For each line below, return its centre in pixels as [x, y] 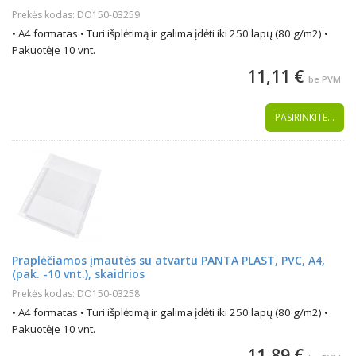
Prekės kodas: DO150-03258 [76, 294]
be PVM [325, 79]
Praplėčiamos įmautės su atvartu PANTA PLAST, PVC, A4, [168, 260]
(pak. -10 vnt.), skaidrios [78, 274]
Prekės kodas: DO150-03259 [76, 15]
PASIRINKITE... [305, 117]
